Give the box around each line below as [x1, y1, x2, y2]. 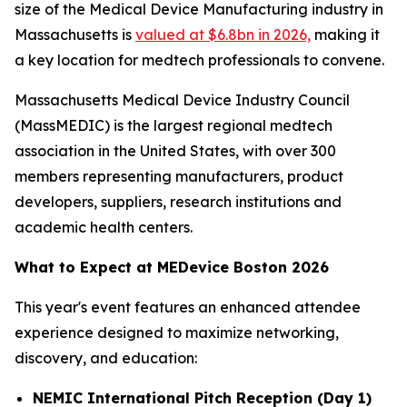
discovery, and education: [15, 349, 197, 368]
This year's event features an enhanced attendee [15, 298, 361, 317]
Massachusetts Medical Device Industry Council [15, 91, 350, 110]
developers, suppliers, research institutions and [15, 193, 342, 212]
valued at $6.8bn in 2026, [135, 25, 311, 45]
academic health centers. [15, 218, 193, 237]
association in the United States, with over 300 [15, 142, 336, 161]
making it [311, 25, 380, 45]
